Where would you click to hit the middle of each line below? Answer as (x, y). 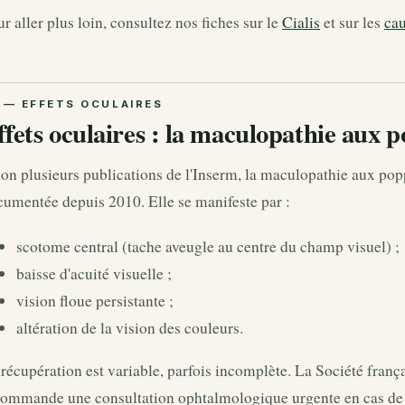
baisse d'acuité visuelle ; (94, 273)
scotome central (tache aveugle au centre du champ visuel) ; (208, 246)
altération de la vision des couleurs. (130, 327)
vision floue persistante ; (95, 300)
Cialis (301, 22)
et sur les (352, 22)
